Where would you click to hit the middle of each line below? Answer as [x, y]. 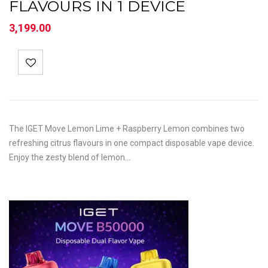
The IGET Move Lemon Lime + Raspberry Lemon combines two [127, 129]
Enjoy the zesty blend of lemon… [70, 157]
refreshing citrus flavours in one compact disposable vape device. [132, 143]
